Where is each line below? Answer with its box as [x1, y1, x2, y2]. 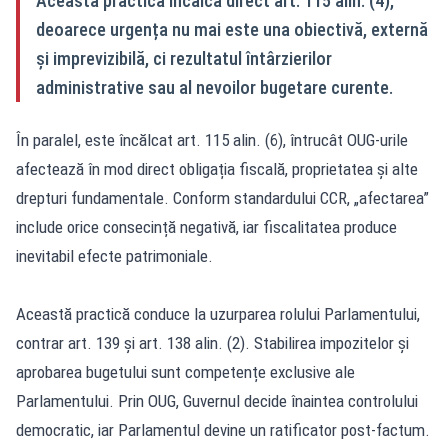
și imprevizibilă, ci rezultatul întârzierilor [36, 47, 332, 69]
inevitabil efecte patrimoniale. [16, 245, 213, 266]
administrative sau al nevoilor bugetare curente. [36, 76, 393, 98]
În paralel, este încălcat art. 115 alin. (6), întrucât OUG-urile [16, 129, 408, 150]
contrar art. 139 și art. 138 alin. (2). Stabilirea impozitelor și [16, 332, 409, 353]
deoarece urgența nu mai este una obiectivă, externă [36, 18, 428, 40]
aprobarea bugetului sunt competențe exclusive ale [16, 361, 355, 382]
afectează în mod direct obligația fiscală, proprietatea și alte [16, 158, 418, 179]
